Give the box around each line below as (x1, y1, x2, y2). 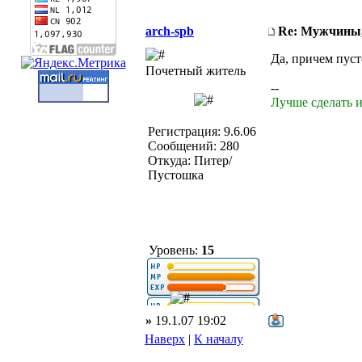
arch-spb (145, 24, 194, 38)
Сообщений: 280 (148, 139, 239, 153)
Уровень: (145, 243, 201, 257)
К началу (194, 332, 243, 346)
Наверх (145, 332, 185, 346)
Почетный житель (145, 64, 246, 78)
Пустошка (148, 168, 204, 182)
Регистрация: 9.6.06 (148, 124, 256, 138)
